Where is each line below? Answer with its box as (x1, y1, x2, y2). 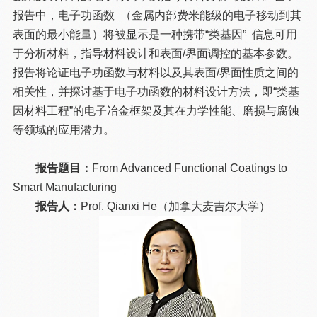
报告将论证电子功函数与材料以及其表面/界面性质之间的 (13, 67, 299, 79)
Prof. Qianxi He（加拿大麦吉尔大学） (81, 200, 271, 213)
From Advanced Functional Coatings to (92, 162, 288, 175)
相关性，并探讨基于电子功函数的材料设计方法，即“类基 (13, 86, 300, 98)
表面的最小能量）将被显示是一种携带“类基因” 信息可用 (13, 28, 298, 41)
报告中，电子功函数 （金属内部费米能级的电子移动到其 (13, 9, 302, 22)
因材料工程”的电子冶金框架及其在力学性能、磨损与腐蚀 (13, 105, 300, 117)
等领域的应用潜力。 (13, 124, 115, 137)
